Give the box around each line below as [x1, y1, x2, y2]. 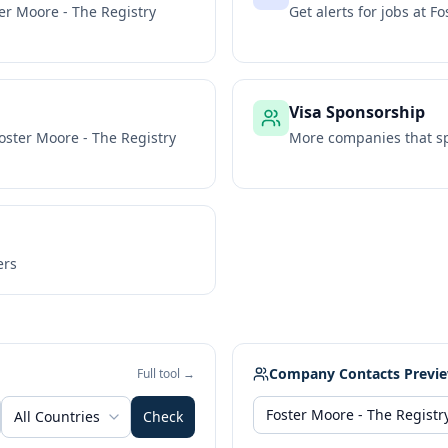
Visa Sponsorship [289, 101, 425, 123]
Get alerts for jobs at [289, 2, 430, 21]
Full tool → [137, 365, 195, 382]
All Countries [14, 407, 100, 426]
